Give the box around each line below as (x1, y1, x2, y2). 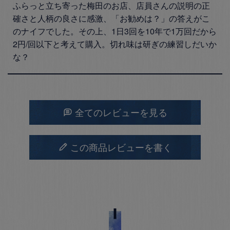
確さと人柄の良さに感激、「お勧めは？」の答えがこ (13, 12, 210, 25)
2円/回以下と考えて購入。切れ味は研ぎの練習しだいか (13, 38, 217, 50)
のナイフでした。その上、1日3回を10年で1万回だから (13, 25, 217, 37)
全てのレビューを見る (74, 108, 167, 119)
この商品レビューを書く (70, 143, 172, 154)
